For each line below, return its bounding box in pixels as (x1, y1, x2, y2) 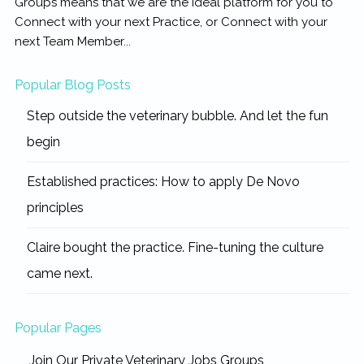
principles (26, 200, 84, 216)
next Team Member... (14, 33, 131, 49)
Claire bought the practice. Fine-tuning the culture (26, 240, 323, 256)
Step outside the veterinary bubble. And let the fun (26, 108, 328, 124)
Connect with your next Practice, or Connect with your (14, 14, 327, 29)
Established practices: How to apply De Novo (26, 174, 300, 190)
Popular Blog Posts (14, 76, 131, 93)
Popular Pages (14, 319, 102, 336)
